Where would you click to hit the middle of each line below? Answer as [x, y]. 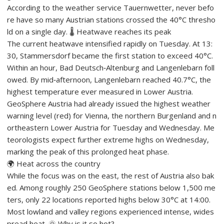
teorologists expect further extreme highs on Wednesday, [109, 140]
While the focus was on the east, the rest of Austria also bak [111, 176]
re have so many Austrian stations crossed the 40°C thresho [111, 20]
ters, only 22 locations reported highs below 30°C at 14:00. [110, 200]
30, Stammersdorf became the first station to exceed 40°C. [111, 56]
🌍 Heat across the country [54, 164]
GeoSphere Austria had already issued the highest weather [110, 104]
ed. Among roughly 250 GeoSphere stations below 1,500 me [111, 188]
